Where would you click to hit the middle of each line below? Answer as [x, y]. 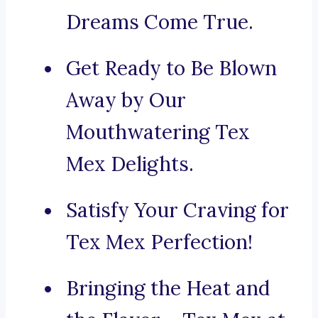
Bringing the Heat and [168, 289]
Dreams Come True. [160, 22]
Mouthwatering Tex [158, 132]
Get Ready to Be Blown [171, 68]
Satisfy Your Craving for [177, 210]
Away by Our [126, 100]
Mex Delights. [130, 164]
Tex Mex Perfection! [159, 242]
